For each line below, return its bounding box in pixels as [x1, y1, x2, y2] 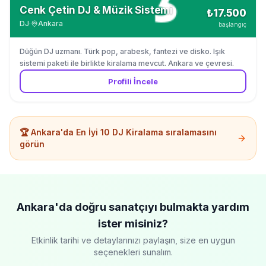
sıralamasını [163, 127, 217, 137]
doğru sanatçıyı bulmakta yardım [72, 201, 249, 213]
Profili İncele [108, 76, 158, 86]
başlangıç [218, 21, 246, 28]
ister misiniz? [98, 217, 168, 230]
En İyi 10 [74, 127, 112, 137]
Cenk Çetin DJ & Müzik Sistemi [20, 4, 173, 16]
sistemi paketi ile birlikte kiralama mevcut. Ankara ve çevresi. [20, 59, 234, 68]
